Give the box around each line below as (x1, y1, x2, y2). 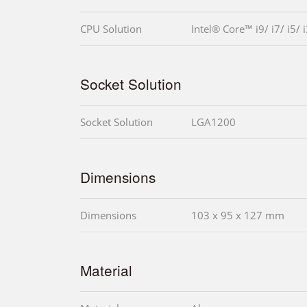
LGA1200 (191, 115, 236, 130)
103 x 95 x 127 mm (191, 208, 284, 223)
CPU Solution (80, 22, 142, 36)
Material (80, 260, 132, 281)
